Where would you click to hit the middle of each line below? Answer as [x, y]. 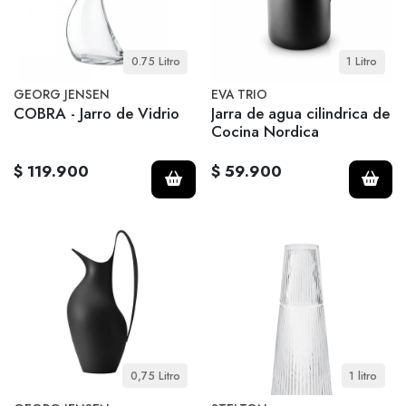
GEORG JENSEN [62, 95]
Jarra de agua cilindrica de [300, 113]
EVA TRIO [239, 95]
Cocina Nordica [265, 131]
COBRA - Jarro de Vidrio [97, 113]
